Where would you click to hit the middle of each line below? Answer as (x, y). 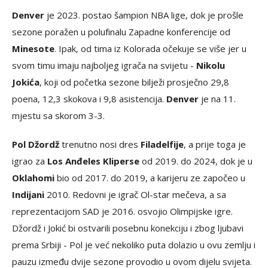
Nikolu (211, 65)
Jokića (26, 82)
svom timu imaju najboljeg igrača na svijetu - (104, 65)
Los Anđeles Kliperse (93, 161)
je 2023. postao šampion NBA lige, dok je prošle (144, 15)
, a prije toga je (215, 144)
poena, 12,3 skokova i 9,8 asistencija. (89, 98)
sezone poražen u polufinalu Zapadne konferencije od (121, 31)
